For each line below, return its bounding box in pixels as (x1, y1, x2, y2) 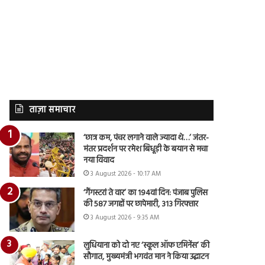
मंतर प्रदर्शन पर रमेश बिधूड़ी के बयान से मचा (83, 142, 208, 156)
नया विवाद (83, 153, 115, 167)
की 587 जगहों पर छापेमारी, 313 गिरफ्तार (83, 197, 199, 211)
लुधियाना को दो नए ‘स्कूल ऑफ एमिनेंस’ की (83, 238, 210, 253)
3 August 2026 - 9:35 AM (91, 212, 160, 223)
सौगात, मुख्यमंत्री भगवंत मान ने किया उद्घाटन (83, 250, 209, 264)
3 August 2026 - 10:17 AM (91, 168, 161, 179)
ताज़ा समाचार (29, 102, 76, 117)
